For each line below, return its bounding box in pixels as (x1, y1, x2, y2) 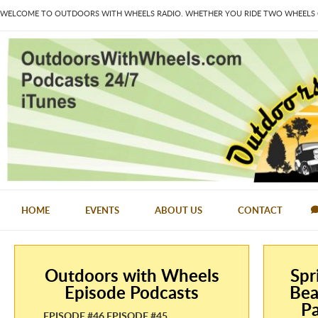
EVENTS (85, 203, 119, 216)
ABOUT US (155, 203, 202, 216)
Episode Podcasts (65, 280, 199, 304)
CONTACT (238, 203, 283, 216)
